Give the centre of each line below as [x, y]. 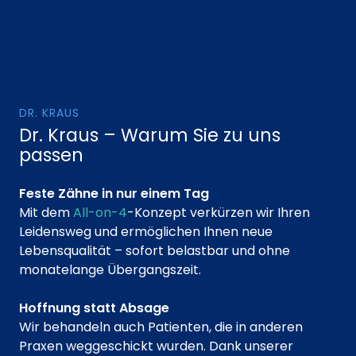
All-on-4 [100, 213]
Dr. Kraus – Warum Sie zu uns [150, 135]
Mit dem [46, 213]
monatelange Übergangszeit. [110, 270]
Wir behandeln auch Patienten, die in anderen [161, 327]
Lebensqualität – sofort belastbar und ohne [155, 251]
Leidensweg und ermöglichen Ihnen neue [146, 232]
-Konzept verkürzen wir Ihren [219, 213]
